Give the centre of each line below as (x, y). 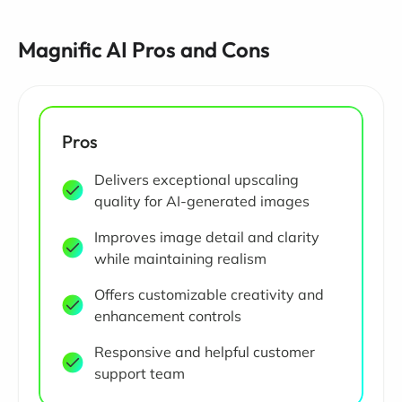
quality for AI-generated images (202, 201)
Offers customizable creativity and (209, 294)
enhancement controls (168, 315)
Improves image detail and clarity (207, 236)
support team (140, 373)
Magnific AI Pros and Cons (144, 49)
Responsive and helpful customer (205, 351)
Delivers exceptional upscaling (197, 179)
